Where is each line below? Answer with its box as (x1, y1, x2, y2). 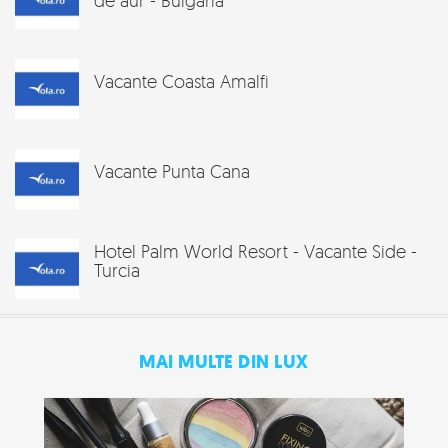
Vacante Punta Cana (94, 159, 250, 182)
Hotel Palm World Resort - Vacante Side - (94, 239, 417, 262)
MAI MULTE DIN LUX (139, 349, 309, 374)
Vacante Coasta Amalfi (94, 69, 269, 92)
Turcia (94, 258, 140, 281)
